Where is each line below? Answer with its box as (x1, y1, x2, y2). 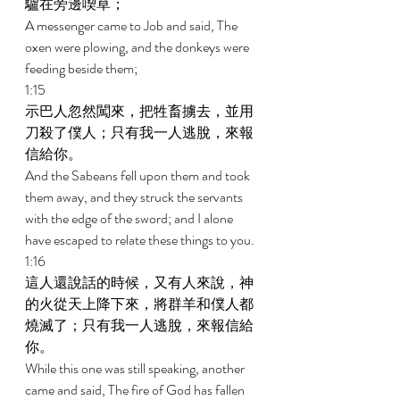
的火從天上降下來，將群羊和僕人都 (25, 294, 254, 314)
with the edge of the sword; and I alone (25, 208, 236, 229)
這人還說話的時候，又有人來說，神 (25, 272, 254, 293)
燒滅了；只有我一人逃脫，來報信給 (25, 315, 254, 336)
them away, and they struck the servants (25, 187, 246, 207)
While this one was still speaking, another (25, 358, 247, 379)
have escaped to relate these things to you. (25, 229, 257, 250)
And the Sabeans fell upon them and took (25, 165, 253, 186)
